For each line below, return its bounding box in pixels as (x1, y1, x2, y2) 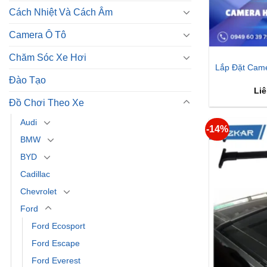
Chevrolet (20, 186, 57, 196)
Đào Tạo (9, 74, 46, 85)
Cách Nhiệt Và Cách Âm (9, 7, 113, 17)
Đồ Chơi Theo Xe (9, 97, 84, 108)
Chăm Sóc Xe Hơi (9, 52, 86, 63)
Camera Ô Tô (9, 29, 66, 40)
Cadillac (20, 169, 50, 179)
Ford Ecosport (32, 221, 85, 231)
